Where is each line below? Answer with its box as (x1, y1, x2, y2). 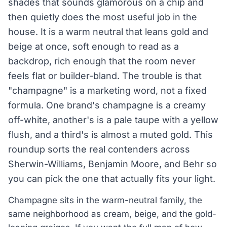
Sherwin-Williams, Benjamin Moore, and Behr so (8, 159, 217, 169)
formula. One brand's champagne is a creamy (8, 100, 206, 110)
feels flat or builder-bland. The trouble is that (8, 70, 202, 81)
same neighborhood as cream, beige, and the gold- (8, 209, 216, 219)
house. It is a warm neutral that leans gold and (8, 26, 208, 37)
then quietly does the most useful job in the (8, 12, 197, 22)
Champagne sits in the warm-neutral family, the (8, 195, 202, 206)
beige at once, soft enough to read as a (8, 41, 179, 52)
